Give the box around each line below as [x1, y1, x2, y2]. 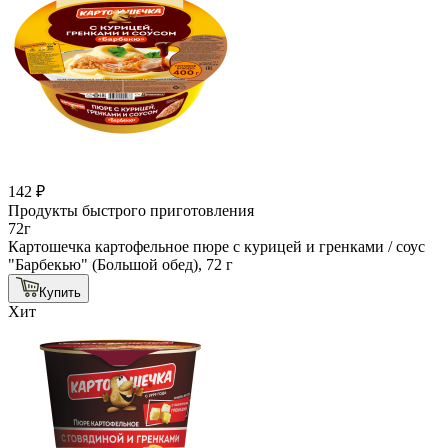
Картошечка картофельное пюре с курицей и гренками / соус [8, 237, 425, 255]
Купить [39, 284, 81, 300]
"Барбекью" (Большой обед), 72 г [8, 255, 233, 273]
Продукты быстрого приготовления [8, 201, 254, 219]
